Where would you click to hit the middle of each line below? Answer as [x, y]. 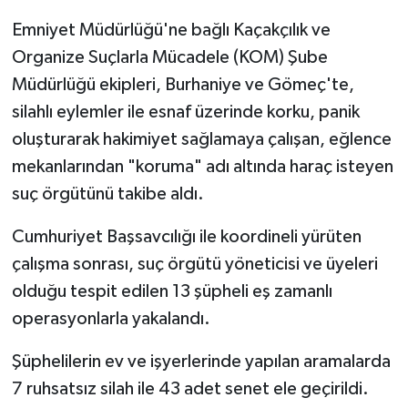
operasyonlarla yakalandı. [112, 319]
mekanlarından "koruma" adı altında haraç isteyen [202, 167]
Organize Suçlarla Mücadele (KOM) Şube [169, 58]
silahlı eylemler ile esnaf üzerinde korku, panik [185, 112]
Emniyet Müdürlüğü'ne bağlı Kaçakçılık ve [171, 31]
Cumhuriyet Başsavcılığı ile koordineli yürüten [186, 237]
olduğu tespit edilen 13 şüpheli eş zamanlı [172, 292]
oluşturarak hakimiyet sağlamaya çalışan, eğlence [201, 140]
